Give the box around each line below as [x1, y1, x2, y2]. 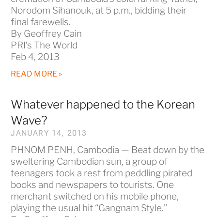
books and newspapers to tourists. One [11, 179, 174, 190]
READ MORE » [11, 69, 62, 78]
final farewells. [11, 16, 71, 28]
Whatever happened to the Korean [11, 97, 196, 111]
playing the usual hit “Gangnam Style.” [11, 202, 168, 214]
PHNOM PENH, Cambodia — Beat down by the [11, 144, 205, 155]
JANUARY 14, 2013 [11, 128, 87, 138]
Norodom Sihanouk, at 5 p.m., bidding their [11, 4, 187, 16]
